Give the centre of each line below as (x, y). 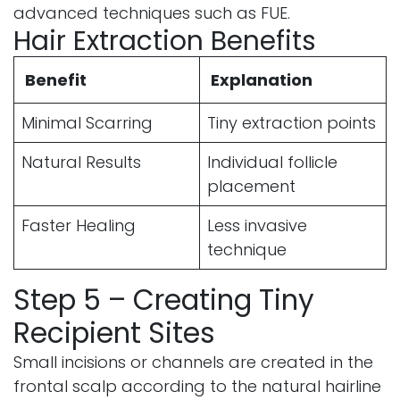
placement (251, 186)
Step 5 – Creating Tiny (164, 300)
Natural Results (81, 162)
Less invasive (257, 225)
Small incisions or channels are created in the (193, 362)
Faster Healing (79, 225)
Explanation (262, 79)
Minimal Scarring (87, 122)
